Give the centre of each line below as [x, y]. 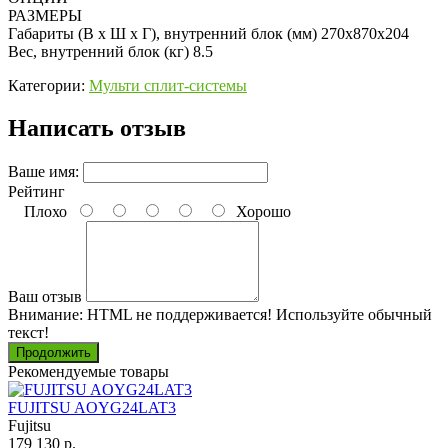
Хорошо [259, 211]
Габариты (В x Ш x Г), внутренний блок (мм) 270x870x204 [208, 33]
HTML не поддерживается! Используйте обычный [257, 314]
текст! [28, 332]
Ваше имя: [43, 171]
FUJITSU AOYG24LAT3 [92, 407]
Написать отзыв [97, 127]
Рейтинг [36, 191]
